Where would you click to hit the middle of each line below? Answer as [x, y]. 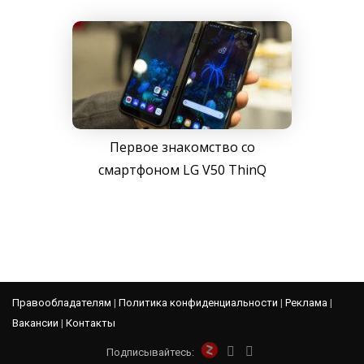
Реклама [306, 303]
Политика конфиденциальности [198, 303]
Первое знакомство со [182, 147]
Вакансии [35, 323]
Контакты [91, 323]
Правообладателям [62, 303]
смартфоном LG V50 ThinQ [182, 170]
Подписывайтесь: [150, 353]
